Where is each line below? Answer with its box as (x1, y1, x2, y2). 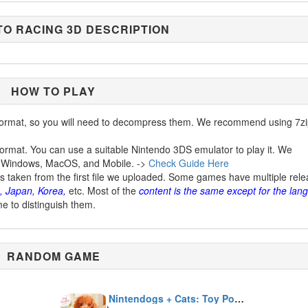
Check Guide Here (148, 156, 229, 170)
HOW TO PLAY (11, 83, 96, 99)
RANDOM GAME (6, 248, 100, 264)
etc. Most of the (66, 184, 139, 197)
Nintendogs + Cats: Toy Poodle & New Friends (234, 291, 244, 305)
